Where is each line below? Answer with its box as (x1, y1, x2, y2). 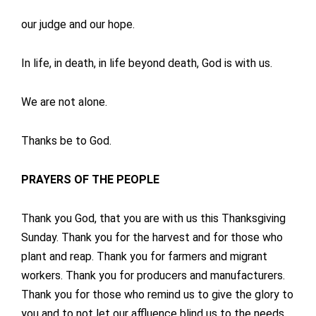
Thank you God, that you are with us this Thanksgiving (21, 212, 286, 226)
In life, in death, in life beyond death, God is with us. (21, 56, 272, 71)
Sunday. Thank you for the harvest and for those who (21, 231, 283, 245)
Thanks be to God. (21, 134, 111, 148)
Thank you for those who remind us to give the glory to (21, 288, 293, 302)
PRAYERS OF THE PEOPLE (21, 173, 159, 187)
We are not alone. (21, 95, 107, 109)
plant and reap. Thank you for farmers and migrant (21, 250, 267, 264)
